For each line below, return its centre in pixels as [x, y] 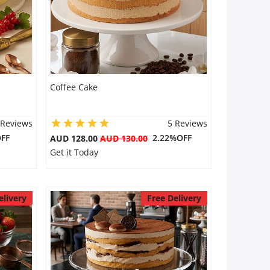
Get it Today [74, 152]
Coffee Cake [74, 87]
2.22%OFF [169, 138]
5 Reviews [187, 123]
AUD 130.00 [124, 138]
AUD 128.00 [75, 138]
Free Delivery [174, 198]
